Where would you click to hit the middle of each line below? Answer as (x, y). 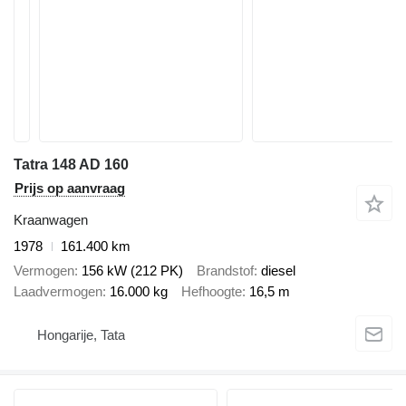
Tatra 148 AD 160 (71, 164)
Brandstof (225, 270)
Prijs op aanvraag (70, 188)
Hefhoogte (212, 291)
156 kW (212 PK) (132, 270)
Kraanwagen (51, 220)
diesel (278, 270)
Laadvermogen (58, 291)
